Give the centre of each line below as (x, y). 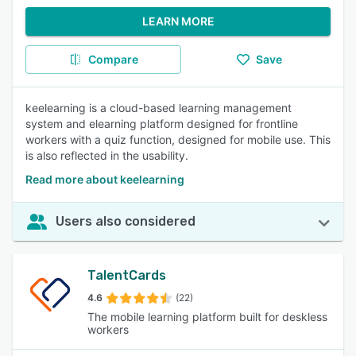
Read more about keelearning (105, 179)
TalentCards (126, 275)
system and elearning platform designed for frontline (162, 124)
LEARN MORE (178, 21)
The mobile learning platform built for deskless (207, 317)
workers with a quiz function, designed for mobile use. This (178, 139)
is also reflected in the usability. (107, 155)
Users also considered (126, 221)
